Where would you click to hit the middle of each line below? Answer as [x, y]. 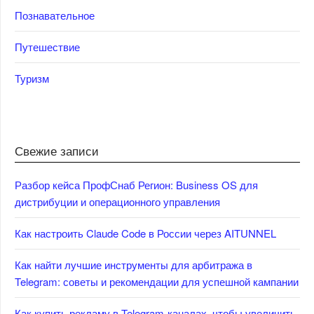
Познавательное [55, 15]
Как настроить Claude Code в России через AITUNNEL [145, 233]
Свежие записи [57, 150]
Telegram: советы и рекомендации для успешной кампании [157, 281]
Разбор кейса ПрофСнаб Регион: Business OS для [136, 184]
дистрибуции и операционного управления [117, 201]
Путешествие [47, 46]
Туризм [32, 78]
